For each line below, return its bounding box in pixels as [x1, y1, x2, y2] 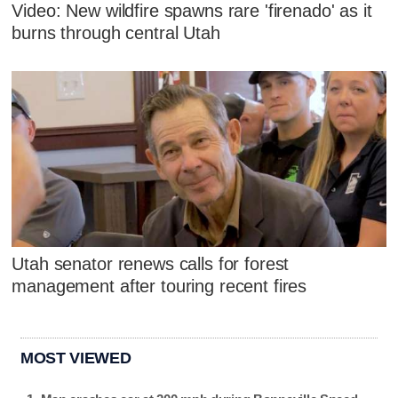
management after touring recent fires [12, 275, 307, 296]
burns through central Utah [12, 23, 220, 44]
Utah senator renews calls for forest [12, 253, 290, 274]
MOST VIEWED [20, 348, 131, 367]
